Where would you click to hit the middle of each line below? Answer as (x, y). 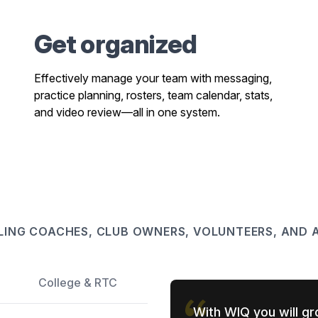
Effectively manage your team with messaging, (153, 78)
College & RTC (77, 283)
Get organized (116, 44)
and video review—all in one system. (127, 112)
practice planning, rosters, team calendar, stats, (153, 95)
